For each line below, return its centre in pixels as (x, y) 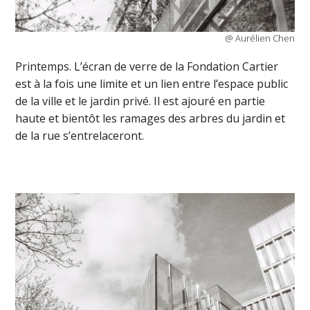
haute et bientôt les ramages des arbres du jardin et (151, 118)
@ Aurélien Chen (259, 38)
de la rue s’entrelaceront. (80, 135)
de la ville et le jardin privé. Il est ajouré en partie (140, 101)
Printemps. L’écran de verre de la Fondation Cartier (147, 66)
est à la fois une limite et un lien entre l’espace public (152, 83)
